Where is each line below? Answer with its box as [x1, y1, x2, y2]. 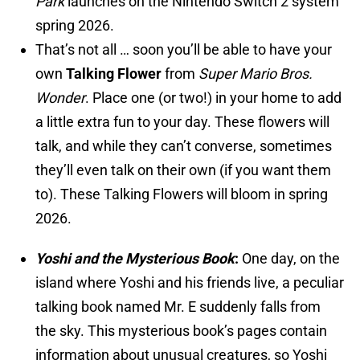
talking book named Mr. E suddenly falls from [35, 298, 321, 316]
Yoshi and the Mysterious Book [35, 250, 235, 268]
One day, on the [242, 250, 340, 268]
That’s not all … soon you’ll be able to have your [35, 41, 332, 59]
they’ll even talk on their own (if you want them [35, 162, 331, 179]
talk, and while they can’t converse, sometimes [35, 137, 332, 155]
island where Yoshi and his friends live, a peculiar [35, 274, 344, 292]
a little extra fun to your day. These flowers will [35, 113, 329, 131]
